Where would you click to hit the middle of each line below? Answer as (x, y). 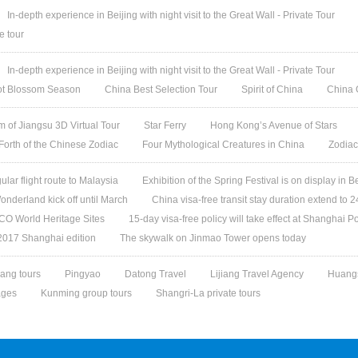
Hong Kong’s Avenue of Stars (274, 125)
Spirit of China (272, 89)
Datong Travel (156, 274)
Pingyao (83, 274)
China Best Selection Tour (161, 89)
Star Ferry (165, 125)
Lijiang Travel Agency (257, 274)
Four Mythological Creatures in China (224, 145)
